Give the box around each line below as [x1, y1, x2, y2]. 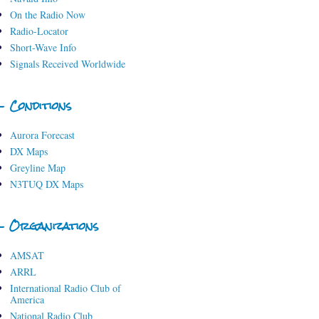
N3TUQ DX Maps [9, 177, 83, 192]
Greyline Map [9, 161, 66, 175]
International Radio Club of [9, 281, 121, 296]
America [9, 293, 44, 307]
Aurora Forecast [9, 128, 75, 142]
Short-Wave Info [9, 41, 76, 55]
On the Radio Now [9, 8, 85, 22]
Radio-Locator [9, 24, 68, 38]
